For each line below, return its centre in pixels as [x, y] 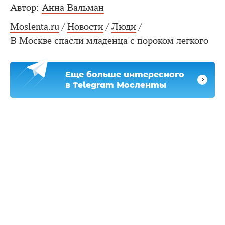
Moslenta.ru [35, 26]
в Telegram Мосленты [116, 85]
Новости [85, 26]
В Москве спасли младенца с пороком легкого [109, 40]
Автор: [25, 7]
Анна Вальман [73, 7]
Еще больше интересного [125, 74]
